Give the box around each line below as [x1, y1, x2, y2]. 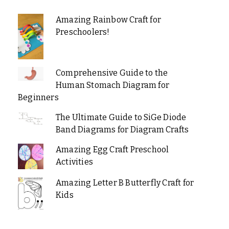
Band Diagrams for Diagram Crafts [55, 124, 189, 134]
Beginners [18, 92, 59, 102]
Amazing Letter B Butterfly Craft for [55, 177, 194, 188]
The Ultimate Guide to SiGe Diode [55, 112, 187, 122]
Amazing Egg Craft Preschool [55, 144, 169, 154]
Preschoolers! [55, 27, 110, 37]
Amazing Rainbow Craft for [55, 14, 161, 25]
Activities [55, 156, 93, 167]
